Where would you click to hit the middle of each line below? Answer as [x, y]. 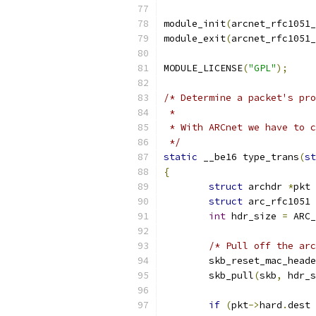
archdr [265, 187]
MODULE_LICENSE [203, 68]
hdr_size [254, 216]
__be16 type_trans [248, 157]
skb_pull [231, 275]
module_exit [195, 38]
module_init [195, 24]
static [181, 157]
